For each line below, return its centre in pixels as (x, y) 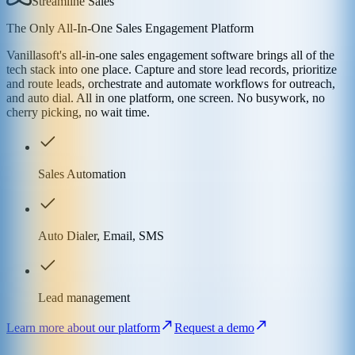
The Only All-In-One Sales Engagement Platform (130, 28)
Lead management (84, 297)
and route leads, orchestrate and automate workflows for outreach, (171, 83)
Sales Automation (82, 174)
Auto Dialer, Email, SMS (101, 235)
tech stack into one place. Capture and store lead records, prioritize (172, 69)
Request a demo (214, 327)
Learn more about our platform (83, 327)
